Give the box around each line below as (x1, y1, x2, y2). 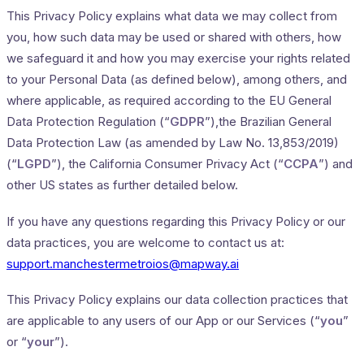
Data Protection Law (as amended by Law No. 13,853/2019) (6, 134, 339, 150)
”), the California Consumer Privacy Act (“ (51, 155, 284, 171)
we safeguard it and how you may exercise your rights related (6, 50, 350, 66)
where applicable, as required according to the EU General (6, 92, 331, 108)
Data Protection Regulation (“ (6, 113, 170, 129)
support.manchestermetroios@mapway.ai (6, 255, 239, 271)
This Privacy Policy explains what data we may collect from (6, 7, 337, 24)
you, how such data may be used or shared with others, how (6, 28, 341, 45)
